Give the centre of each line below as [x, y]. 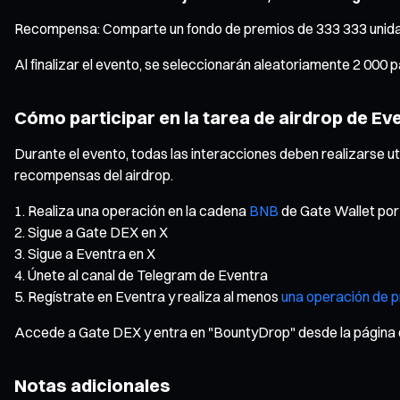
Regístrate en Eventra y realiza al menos [154, 296]
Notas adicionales [92, 385]
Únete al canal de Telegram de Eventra [148, 275]
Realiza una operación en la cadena [138, 210]
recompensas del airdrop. [94, 175]
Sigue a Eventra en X [92, 253]
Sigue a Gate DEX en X [98, 232]
